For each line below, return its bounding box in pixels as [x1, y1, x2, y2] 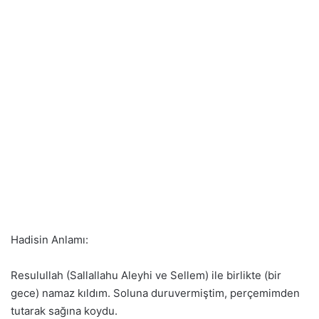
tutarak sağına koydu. [11, 304, 117, 318]
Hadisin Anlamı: [11, 233, 88, 246]
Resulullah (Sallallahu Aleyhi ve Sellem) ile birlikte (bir [11, 268, 281, 282]
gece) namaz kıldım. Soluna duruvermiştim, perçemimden [11, 286, 300, 300]
